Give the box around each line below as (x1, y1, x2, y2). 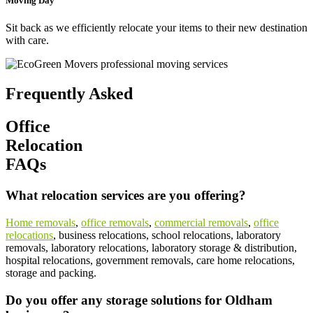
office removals (81, 216, 149, 228)
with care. (6, 34, 49, 47)
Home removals (6, 216, 75, 228)
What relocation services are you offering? (6, 188, 246, 203)
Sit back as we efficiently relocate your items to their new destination (6, 22, 307, 34)
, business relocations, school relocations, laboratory (53, 228, 281, 241)
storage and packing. (6, 266, 96, 279)
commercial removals (154, 216, 248, 228)
